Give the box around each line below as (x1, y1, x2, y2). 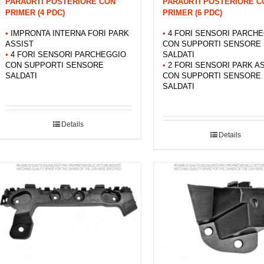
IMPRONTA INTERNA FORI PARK (11, 29, 129, 38)
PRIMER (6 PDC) (162, 8, 222, 17)
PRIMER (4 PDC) (5, 8, 65, 17)
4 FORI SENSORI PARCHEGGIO (11, 50, 126, 59)
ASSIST (5, 39, 34, 48)
